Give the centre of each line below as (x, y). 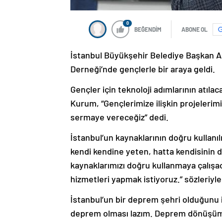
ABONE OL (194, 29)
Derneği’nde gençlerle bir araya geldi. (143, 69)
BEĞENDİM (148, 29)
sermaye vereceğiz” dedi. (119, 117)
